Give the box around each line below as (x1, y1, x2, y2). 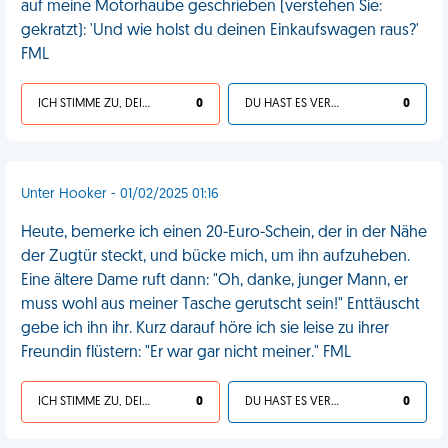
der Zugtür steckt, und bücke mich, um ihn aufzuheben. (21, 249, 410, 265)
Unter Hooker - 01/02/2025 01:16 (21, 187, 219, 202)
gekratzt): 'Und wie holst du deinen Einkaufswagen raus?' (21, 23, 419, 39)
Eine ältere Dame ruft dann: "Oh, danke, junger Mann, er (21, 273, 408, 289)
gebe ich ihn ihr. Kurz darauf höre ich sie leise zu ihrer (21, 321, 389, 337)
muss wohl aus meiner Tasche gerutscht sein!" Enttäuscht (21, 297, 420, 313)
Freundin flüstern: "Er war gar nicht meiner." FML (21, 345, 351, 361)
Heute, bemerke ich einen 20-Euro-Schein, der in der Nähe (21, 225, 427, 241)
